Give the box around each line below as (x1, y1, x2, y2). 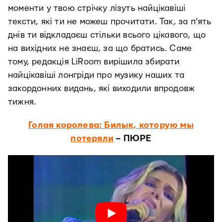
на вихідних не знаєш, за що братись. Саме (8, 44, 192, 53)
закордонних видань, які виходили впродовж (8, 84, 195, 93)
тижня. (8, 98, 37, 106)
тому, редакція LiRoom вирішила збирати (8, 57, 180, 66)
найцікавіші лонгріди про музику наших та (8, 71, 185, 79)
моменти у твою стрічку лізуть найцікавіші (8, 4, 186, 12)
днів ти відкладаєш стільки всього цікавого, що (8, 31, 206, 39)
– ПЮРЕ (113, 134, 152, 143)
